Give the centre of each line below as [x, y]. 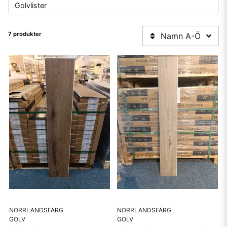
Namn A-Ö [181, 36]
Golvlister [31, 5]
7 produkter [25, 34]
